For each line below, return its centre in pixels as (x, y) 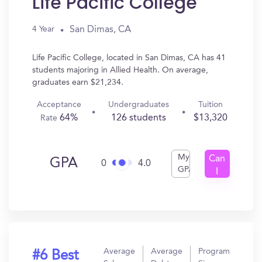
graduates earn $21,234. (78, 82)
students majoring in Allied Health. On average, (120, 70)
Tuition (210, 105)
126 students (138, 118)
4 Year (43, 29)
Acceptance (59, 105)
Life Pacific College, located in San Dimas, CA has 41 (129, 58)
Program (214, 251)
